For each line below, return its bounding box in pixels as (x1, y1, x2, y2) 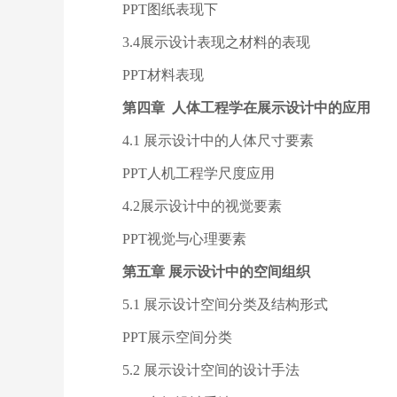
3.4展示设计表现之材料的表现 (122, 35, 310, 50)
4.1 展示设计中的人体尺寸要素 (122, 133, 314, 148)
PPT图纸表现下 (122, 2, 218, 17)
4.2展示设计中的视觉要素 (122, 198, 282, 214)
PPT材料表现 (122, 67, 204, 82)
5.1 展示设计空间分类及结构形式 (122, 297, 328, 312)
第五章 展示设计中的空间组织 (122, 264, 310, 279)
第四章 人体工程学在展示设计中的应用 (122, 100, 370, 115)
